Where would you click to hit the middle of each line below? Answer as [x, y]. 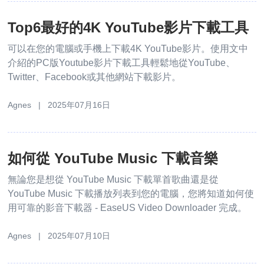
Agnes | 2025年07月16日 [59, 105]
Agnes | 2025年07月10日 [59, 235]
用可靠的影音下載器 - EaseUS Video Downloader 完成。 [128, 207]
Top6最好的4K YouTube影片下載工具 [128, 27]
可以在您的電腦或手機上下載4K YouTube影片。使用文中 [128, 48]
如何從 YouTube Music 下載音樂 [113, 158]
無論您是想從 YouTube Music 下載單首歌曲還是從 [113, 179]
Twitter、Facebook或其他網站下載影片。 [95, 77]
